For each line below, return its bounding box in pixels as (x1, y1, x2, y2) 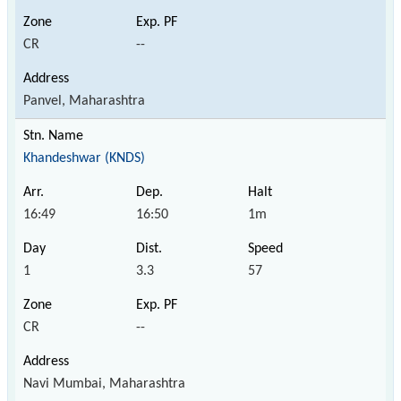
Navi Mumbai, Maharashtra (23, 376, 185, 391)
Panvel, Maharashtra (23, 93, 145, 108)
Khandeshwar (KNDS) (23, 150, 145, 166)
